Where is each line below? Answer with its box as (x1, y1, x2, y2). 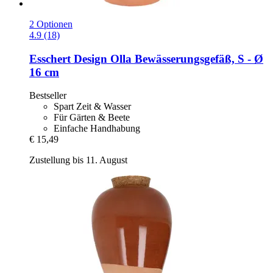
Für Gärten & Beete (54, 112, 130, 123)
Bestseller (29, 90, 66, 101)
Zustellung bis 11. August (29, 155, 127, 166)
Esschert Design (29, 52, 107, 65)
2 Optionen (29, 18, 73, 29)
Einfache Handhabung (54, 123, 140, 134)
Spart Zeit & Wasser (54, 101, 131, 112)
